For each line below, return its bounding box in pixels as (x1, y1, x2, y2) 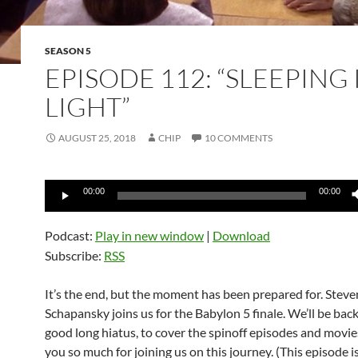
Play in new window (95, 228, 204, 243)
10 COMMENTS (205, 132, 272, 144)
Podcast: (45, 228, 95, 243)
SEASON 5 (45, 45, 91, 57)
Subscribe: (45, 248, 104, 263)
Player (44, 200, 79, 215)
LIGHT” (45, 90, 130, 123)
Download (213, 228, 270, 243)
